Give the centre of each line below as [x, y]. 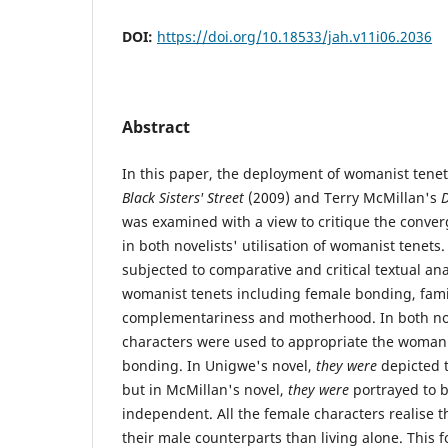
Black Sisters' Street [183, 197]
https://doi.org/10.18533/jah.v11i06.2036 [294, 36]
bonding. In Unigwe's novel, [219, 365]
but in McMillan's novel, [205, 389]
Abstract [156, 126]
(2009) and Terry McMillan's [342, 197]
